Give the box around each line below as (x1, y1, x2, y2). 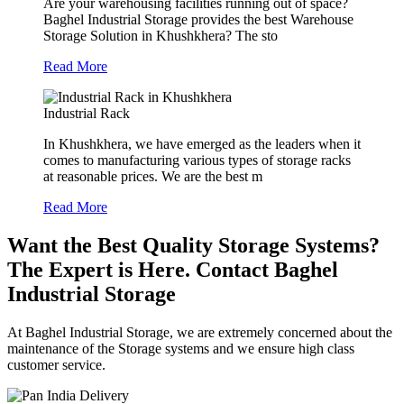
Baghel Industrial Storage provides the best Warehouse (43, 12, 353, 28)
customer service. (7, 356, 106, 372)
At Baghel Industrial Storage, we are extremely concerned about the (7, 324, 392, 340)
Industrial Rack (43, 106, 130, 122)
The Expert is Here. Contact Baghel (7, 258, 338, 282)
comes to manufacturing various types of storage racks (43, 152, 351, 169)
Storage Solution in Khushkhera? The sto (43, 28, 278, 44)
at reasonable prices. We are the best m (43, 169, 262, 185)
